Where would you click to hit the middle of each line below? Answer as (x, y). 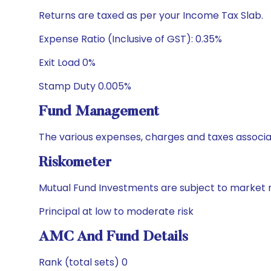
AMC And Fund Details (113, 237)
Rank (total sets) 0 (83, 262)
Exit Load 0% (67, 63)
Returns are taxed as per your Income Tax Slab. (151, 15)
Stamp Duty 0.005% (85, 86)
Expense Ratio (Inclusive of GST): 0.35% (130, 39)
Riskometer (75, 163)
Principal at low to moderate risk (116, 211)
